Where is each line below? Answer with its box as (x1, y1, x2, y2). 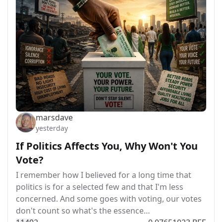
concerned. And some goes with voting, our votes (16, 193, 202, 204)
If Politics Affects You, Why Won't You (16, 139, 198, 153)
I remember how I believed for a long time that (16, 169, 191, 180)
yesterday (36, 123, 68, 133)
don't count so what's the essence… (16, 205, 150, 216)
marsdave (36, 112, 73, 123)
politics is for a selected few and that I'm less (16, 181, 183, 192)
